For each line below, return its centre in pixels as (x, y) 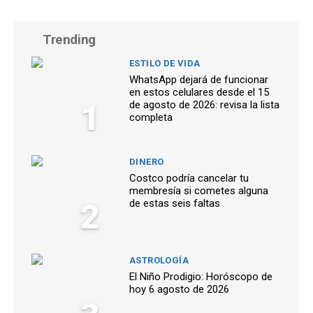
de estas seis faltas (175, 203)
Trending (69, 39)
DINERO (147, 161)
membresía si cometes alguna (199, 190)
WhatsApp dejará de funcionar (199, 79)
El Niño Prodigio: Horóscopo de (201, 276)
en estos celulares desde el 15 (199, 92)
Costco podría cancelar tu (189, 178)
